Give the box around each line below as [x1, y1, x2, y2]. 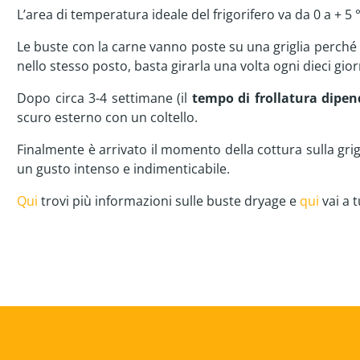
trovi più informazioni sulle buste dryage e [38, 192, 300, 210]
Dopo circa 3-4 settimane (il [17, 89, 192, 107]
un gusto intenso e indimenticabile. [17, 160, 233, 178]
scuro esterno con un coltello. [17, 108, 201, 126]
